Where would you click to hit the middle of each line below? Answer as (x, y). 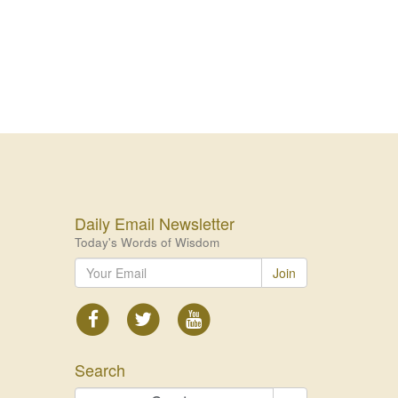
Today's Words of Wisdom (147, 243)
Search (99, 369)
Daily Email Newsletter (154, 223)
